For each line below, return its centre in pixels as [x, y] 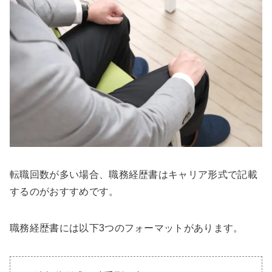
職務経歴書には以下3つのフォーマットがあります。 [127, 228]
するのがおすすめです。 [64, 192]
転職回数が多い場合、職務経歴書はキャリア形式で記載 [134, 175]
